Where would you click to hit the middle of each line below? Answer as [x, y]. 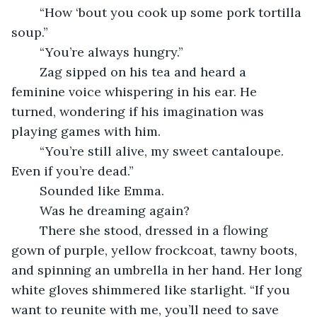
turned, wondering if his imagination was [139, 111]
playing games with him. [86, 131]
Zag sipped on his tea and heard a [33, 71]
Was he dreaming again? [115, 210]
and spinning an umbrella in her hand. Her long [158, 270]
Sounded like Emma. [104, 190]
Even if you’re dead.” [73, 171]
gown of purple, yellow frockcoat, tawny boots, [156, 250]
